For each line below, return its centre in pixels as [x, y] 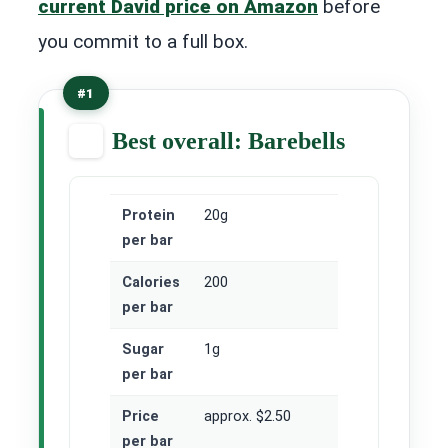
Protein [148, 215]
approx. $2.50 [247, 416]
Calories [151, 282]
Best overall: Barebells [228, 140]
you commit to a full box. [143, 42]
